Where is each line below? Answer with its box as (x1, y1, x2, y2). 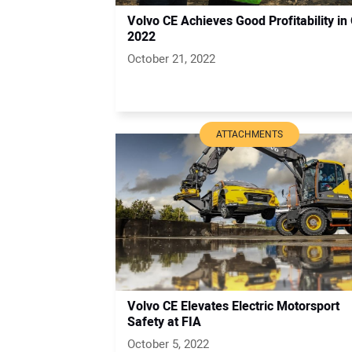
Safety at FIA (127, 312, 201, 332)
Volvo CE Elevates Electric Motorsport (127, 296, 339, 316)
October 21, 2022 (127, 49, 215, 68)
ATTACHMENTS (215, 126, 283, 141)
